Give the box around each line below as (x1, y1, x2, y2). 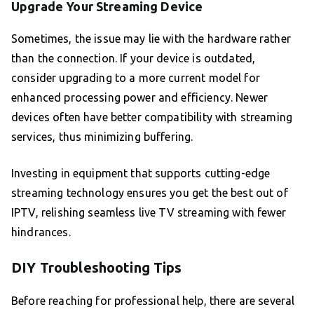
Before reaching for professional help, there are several (11, 294, 295, 308)
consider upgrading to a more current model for (11, 71, 260, 85)
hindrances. (11, 226, 71, 239)
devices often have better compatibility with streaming (11, 111, 293, 124)
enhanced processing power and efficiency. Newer (11, 91, 268, 104)
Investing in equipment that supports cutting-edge (11, 167, 271, 180)
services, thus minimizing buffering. (11, 130, 193, 144)
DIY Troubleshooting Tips (11, 259, 182, 276)
